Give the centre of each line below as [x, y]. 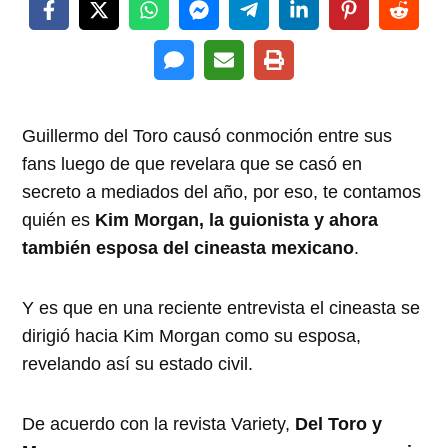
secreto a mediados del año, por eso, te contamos [222, 191]
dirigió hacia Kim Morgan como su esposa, [192, 335]
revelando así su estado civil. [138, 363]
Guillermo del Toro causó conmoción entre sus [207, 135]
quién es [59, 219]
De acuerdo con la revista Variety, [159, 423]
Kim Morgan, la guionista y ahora [237, 219]
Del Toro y [339, 423]
